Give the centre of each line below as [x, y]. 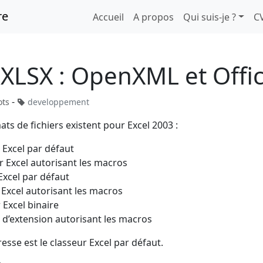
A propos [154, 17]
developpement [58, 102]
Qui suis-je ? [210, 17]
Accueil [109, 17]
